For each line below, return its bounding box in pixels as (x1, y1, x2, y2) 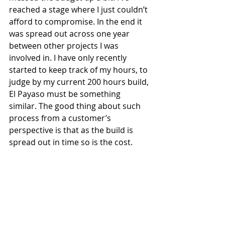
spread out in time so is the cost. (9, 137, 133, 148)
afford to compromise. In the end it (9, 16, 144, 28)
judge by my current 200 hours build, (9, 76, 151, 88)
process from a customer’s (9, 113, 113, 124)
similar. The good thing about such (9, 100, 143, 112)
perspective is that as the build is (9, 125, 135, 136)
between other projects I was (9, 40, 121, 52)
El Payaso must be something (9, 88, 123, 100)
